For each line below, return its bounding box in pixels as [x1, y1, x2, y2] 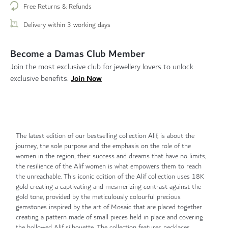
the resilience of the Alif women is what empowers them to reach [16, 161, 202, 172]
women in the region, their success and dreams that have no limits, [16, 151, 206, 162]
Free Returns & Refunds [23, 1, 92, 12]
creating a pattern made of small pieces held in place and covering [16, 212, 203, 223]
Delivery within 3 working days [23, 19, 110, 31]
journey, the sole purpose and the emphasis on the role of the [16, 140, 191, 152]
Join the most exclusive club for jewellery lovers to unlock [10, 61, 193, 73]
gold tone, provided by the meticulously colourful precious [16, 191, 181, 203]
